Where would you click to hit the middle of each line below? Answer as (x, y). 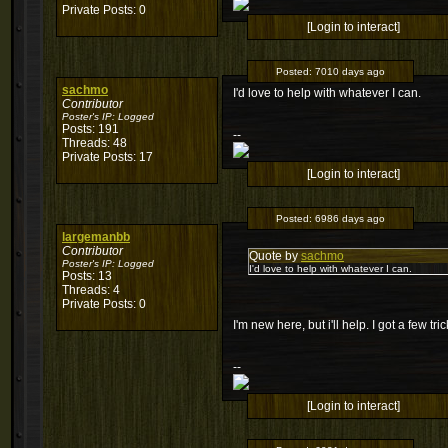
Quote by (275, 256)
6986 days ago (350, 218)
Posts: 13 (87, 276)
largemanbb (96, 237)
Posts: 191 (90, 129)
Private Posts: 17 (107, 157)
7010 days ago (350, 71)
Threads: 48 (94, 143)
